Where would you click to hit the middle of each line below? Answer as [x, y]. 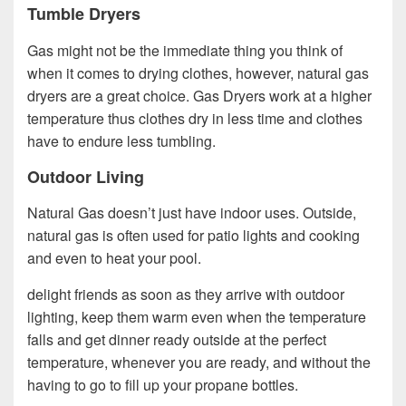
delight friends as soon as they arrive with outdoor [186, 295]
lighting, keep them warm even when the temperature [197, 317]
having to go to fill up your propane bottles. [163, 385]
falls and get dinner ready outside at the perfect [177, 340]
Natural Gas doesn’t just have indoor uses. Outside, [192, 213]
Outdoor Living [86, 176]
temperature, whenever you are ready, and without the [199, 362]
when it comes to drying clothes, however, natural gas [198, 72]
